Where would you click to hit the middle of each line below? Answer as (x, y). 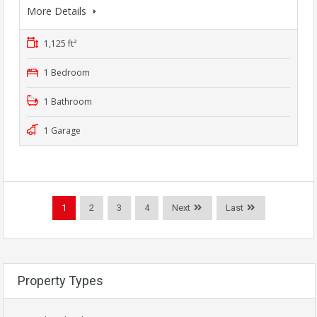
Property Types (60, 281)
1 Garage (61, 131)
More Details (58, 11)
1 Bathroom (67, 102)
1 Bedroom (66, 73)
